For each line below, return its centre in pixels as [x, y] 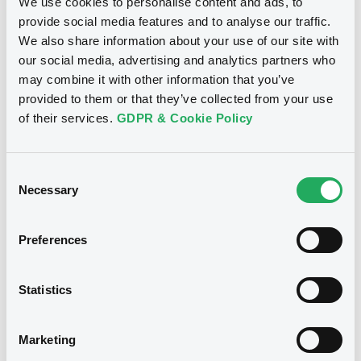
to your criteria [180, 254]
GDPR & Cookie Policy [185, 118]
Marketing [47, 339]
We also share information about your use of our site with [179, 40]
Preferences [53, 239]
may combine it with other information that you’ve [157, 79]
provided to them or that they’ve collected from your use [176, 98]
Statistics [45, 289]
